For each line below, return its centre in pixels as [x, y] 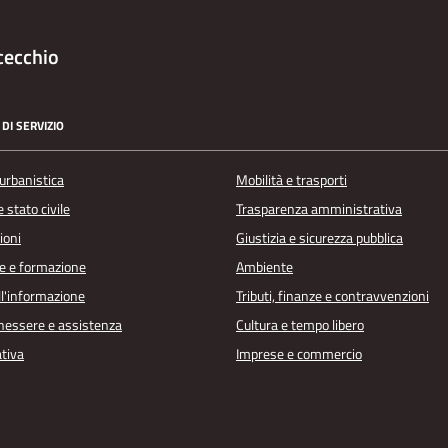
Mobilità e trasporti [291, 179]
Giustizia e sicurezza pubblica [319, 237]
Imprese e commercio [299, 353]
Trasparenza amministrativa [319, 208]
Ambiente [264, 266]
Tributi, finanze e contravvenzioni [332, 295]
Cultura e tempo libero [300, 324]
